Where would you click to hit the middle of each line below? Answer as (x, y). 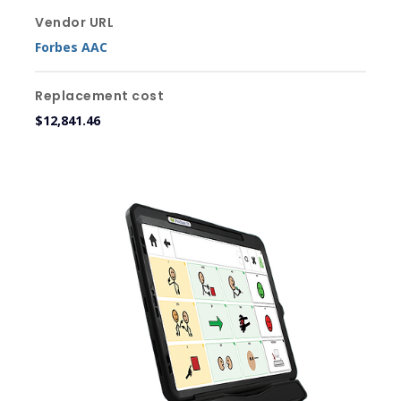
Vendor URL (75, 22)
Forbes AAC (72, 47)
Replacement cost (100, 95)
